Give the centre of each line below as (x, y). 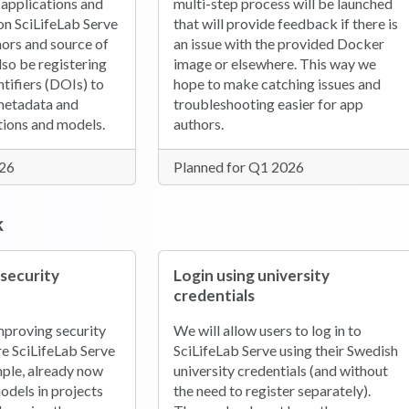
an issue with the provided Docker (278, 43)
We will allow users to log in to (267, 330)
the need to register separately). (272, 391)
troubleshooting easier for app (268, 104)
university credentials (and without (280, 371)
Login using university (251, 276)
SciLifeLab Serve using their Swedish (285, 351)
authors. (198, 124)
